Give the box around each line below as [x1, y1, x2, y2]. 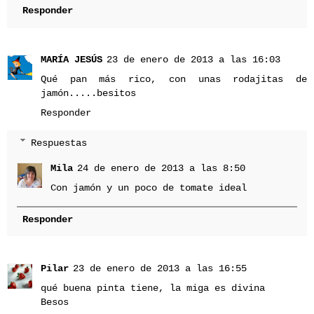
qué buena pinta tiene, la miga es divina [41, 282, 265, 294]
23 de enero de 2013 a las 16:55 [73, 262, 247, 274]
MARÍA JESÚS [41, 54, 102, 66]
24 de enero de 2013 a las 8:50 [77, 162, 246, 174]
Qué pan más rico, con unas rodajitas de [41, 74, 307, 86]
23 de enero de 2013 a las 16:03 [107, 54, 280, 66]
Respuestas [31, 137, 88, 149]
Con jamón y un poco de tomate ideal [50, 182, 247, 193]
